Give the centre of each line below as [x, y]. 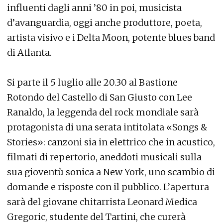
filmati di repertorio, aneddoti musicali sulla [104, 157]
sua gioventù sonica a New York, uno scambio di [111, 172]
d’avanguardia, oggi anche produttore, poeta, [105, 23]
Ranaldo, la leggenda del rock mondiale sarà [103, 112]
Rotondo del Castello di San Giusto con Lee [100, 98]
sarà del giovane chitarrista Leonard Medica [102, 202]
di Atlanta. [29, 53]
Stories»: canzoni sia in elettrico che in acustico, [111, 142]
